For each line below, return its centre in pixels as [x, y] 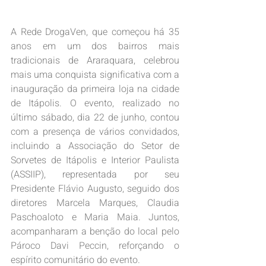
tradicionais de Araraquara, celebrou [95, 61]
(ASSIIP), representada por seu [95, 175]
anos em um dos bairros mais [95, 47]
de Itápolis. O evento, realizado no [95, 104]
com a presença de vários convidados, [95, 132]
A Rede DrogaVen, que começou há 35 [95, 32]
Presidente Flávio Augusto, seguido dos [95, 189]
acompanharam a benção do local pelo [95, 232]
